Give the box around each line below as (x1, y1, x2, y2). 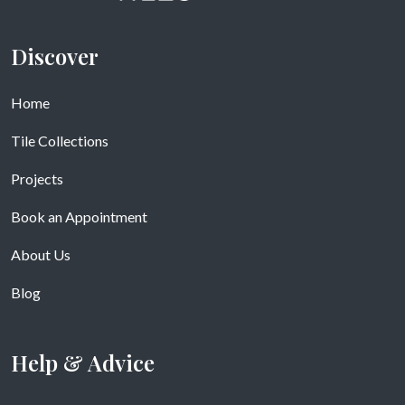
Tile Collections (11, 131, 108, 149)
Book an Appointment (11, 207, 147, 225)
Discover (11, 41, 99, 71)
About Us (11, 245, 71, 263)
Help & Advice (11, 347, 155, 377)
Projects (11, 169, 63, 187)
